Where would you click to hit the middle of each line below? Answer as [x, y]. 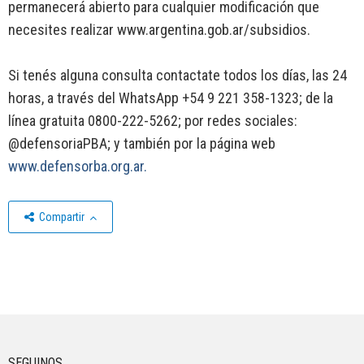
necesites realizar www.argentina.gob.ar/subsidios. [159, 30]
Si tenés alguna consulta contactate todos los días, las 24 [178, 76]
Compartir [62, 217]
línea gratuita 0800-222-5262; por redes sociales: [153, 121]
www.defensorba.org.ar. [78, 167]
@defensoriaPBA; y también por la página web [142, 144]
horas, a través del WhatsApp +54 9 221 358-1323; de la [171, 98]
